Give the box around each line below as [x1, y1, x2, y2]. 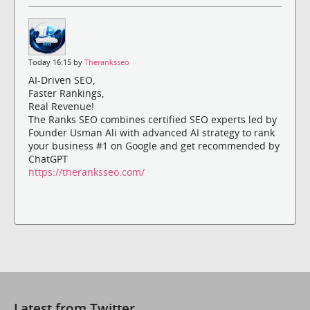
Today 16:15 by [28, 57, 84, 67]
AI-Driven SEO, [28, 73, 95, 86]
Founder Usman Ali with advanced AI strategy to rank [28, 125, 275, 139]
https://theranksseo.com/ [28, 165, 145, 179]
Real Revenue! [28, 99, 94, 113]
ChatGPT [28, 152, 68, 165]
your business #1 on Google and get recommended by [28, 138, 280, 152]
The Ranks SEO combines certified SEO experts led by [28, 112, 277, 126]
